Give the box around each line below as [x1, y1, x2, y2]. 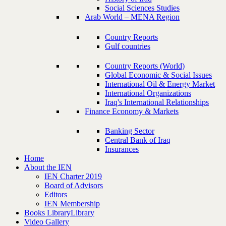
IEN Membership [44, 199, 100, 208]
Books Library [24, 208, 71, 217]
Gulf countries [105, 41, 150, 50]
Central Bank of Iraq [105, 136, 171, 145]
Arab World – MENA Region [85, 13, 180, 22]
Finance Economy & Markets [85, 106, 179, 116]
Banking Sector [105, 127, 154, 136]
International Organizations [105, 88, 191, 97]
